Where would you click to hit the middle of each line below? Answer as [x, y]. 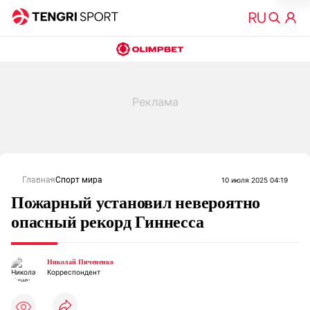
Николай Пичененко [80, 262]
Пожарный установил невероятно [136, 203]
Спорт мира [79, 180]
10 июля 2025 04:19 [255, 180]
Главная [39, 180]
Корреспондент [74, 272]
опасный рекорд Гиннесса [108, 222]
